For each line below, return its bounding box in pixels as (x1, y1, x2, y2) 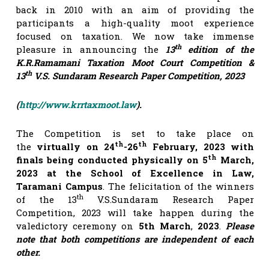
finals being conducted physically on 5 (16, 153, 208, 166)
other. (16, 246, 43, 258)
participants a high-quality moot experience (16, 16, 254, 29)
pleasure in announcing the (16, 43, 166, 55)
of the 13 (16, 193, 77, 205)
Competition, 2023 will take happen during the (16, 206, 254, 219)
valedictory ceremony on (16, 219, 139, 232)
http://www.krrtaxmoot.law (19, 98, 136, 110)
